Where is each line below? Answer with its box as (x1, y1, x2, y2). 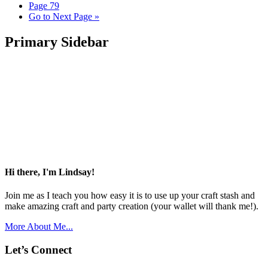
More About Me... (5, 221, 73, 232)
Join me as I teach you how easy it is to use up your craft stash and (5, 190, 255, 201)
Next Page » (50, 11, 99, 22)
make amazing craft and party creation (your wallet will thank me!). (5, 201, 258, 212)
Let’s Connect (5, 243, 72, 256)
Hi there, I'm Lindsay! (5, 166, 95, 177)
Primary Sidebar (5, 33, 109, 50)
